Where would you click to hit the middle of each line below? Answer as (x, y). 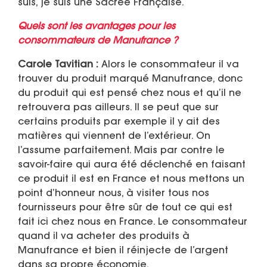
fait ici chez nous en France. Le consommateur (133, 223)
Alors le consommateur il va (169, 65)
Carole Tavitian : (58, 65)
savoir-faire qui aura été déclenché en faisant (132, 165)
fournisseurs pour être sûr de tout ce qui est (125, 208)
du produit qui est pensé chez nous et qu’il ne (130, 94)
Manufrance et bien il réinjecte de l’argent (123, 251)
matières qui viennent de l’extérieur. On (114, 137)
